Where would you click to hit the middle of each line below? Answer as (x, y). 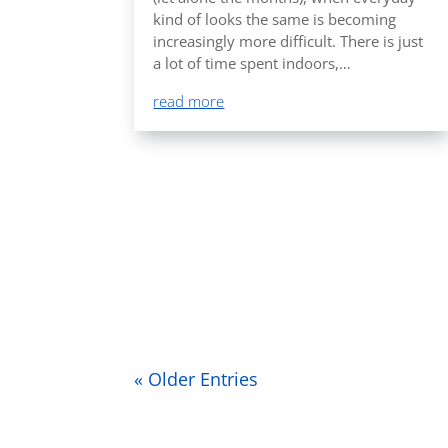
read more (189, 101)
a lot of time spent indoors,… (252, 63)
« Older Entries (196, 379)
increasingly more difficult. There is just (288, 41)
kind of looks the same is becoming (275, 19)
